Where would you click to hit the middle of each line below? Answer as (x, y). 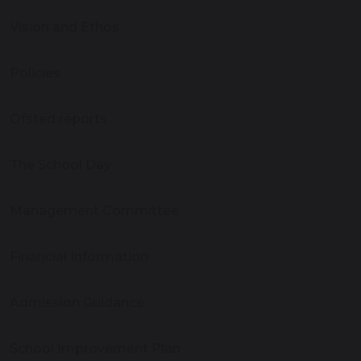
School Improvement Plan (95, 349)
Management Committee (94, 211)
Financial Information (79, 257)
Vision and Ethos (64, 27)
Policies (35, 73)
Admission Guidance (77, 303)
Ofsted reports (58, 119)
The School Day (60, 165)
